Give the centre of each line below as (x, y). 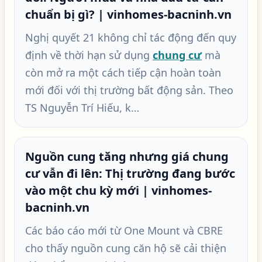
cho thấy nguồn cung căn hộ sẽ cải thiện (126, 248)
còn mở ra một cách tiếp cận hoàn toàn (123, 73)
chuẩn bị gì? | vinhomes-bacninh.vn (128, 14)
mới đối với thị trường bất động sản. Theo (129, 90)
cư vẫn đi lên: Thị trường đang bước (130, 173)
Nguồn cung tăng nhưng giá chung (127, 156)
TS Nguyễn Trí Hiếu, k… (82, 108)
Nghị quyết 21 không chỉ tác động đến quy (131, 37)
